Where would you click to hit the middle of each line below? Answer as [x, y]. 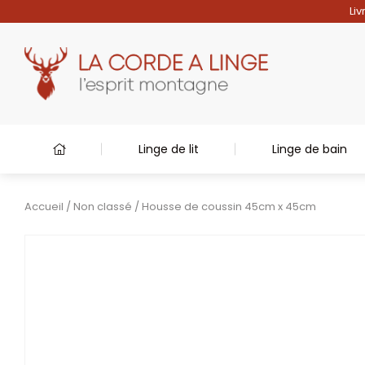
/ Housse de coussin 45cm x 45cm [224, 207]
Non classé [103, 207]
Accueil [44, 207]
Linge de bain [309, 149]
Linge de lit [169, 149]
